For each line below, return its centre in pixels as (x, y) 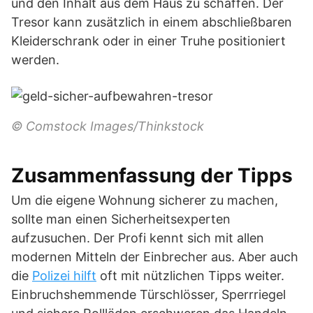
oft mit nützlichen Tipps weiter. (190, 276)
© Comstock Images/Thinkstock (108, 126)
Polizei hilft (64, 276)
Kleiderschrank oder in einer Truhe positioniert (148, 41)
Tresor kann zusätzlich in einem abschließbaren (152, 22)
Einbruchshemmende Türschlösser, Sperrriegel (148, 294)
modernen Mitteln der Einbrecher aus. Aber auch (155, 257)
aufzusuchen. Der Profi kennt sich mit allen (138, 238)
